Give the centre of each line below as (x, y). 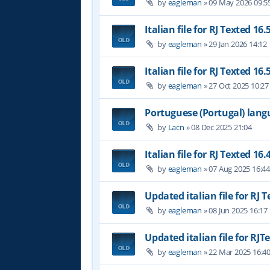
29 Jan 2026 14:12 (238, 44)
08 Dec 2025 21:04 (221, 127)
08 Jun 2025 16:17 (238, 210)
